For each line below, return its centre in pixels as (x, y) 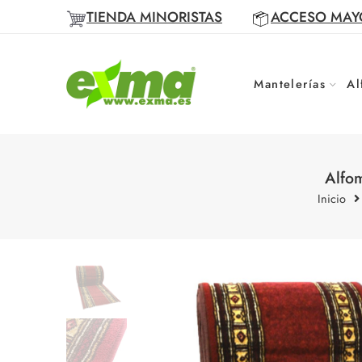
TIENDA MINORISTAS (154, 17)
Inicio (331, 198)
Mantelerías (290, 84)
